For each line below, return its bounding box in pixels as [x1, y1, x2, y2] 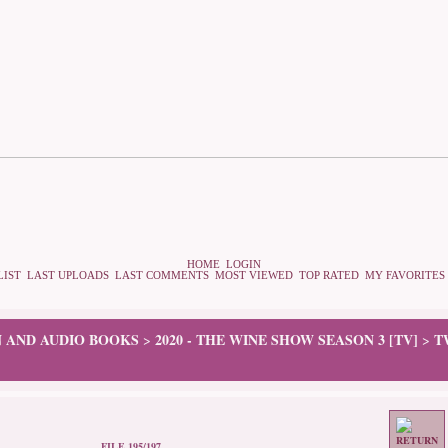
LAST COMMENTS [115, 270, 209, 281]
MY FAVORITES [365, 270, 445, 281]
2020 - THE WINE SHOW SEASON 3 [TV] [155, 329, 418, 350]
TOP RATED [299, 270, 359, 281]
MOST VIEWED [215, 270, 293, 281]
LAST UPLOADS [27, 270, 109, 281]
